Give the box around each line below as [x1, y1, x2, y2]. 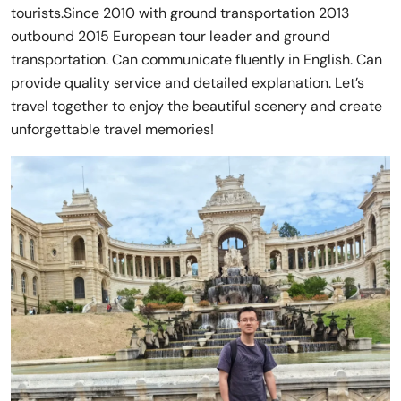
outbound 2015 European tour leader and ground [11, 27, 330, 47]
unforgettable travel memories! [11, 120, 214, 140]
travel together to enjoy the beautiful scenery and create [11, 97, 382, 116]
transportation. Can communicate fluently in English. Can [11, 50, 382, 70]
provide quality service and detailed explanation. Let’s [11, 73, 364, 93]
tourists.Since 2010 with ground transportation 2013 [11, 4, 349, 23]
